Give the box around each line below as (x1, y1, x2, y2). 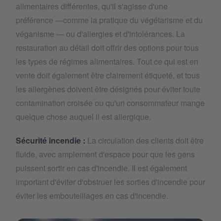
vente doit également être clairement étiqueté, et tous (16, 69, 200, 81)
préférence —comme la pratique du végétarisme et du (16, 14, 203, 26)
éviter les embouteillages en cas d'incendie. (16, 189, 170, 201)
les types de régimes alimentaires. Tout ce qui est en (16, 55, 198, 67)
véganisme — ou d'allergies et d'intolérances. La (16, 28, 185, 39)
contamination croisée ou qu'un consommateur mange (16, 97, 205, 109)
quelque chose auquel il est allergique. (16, 110, 153, 122)
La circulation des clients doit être (87, 134, 204, 146)
